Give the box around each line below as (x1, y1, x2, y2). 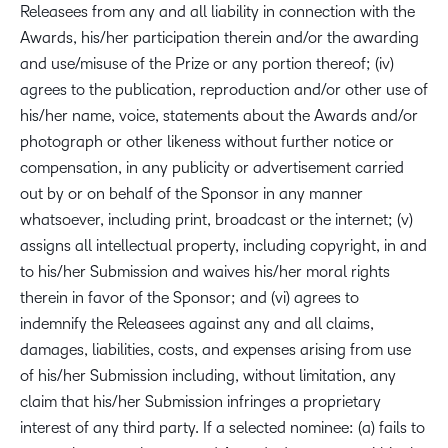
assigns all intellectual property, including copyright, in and (20, 237, 427, 254)
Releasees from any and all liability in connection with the (20, 3, 415, 20)
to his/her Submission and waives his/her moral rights (20, 263, 390, 280)
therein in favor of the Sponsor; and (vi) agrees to (20, 289, 359, 306)
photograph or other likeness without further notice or (20, 133, 394, 150)
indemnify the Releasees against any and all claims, (20, 315, 374, 332)
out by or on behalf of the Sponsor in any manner (20, 185, 363, 202)
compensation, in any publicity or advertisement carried (20, 159, 404, 176)
